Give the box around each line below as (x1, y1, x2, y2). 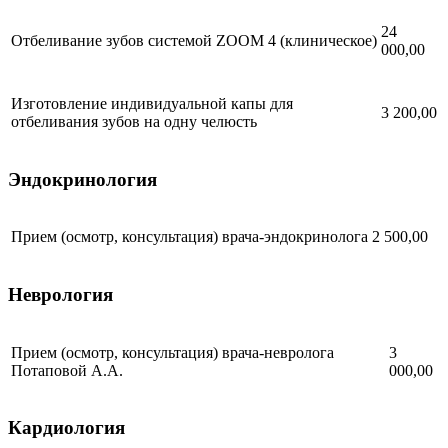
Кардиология (8, 417, 125, 439)
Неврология (8, 284, 113, 306)
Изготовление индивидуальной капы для (11, 94, 293, 112)
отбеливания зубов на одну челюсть (11, 112, 257, 130)
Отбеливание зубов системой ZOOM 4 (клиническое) (11, 31, 377, 49)
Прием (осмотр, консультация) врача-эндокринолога (11, 228, 368, 246)
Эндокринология (8, 168, 157, 190)
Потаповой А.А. (11, 361, 123, 379)
